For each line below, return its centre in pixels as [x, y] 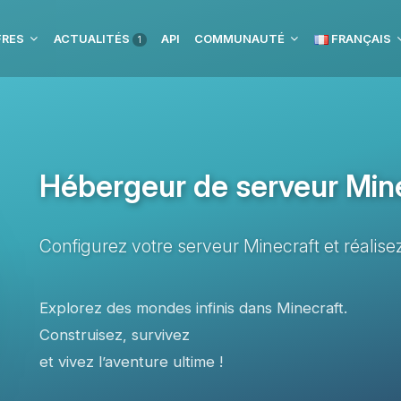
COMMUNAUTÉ [239, 38]
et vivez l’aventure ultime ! [131, 362]
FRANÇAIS [360, 38]
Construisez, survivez [115, 335]
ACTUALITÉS [93, 38]
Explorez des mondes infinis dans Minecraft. [193, 308]
